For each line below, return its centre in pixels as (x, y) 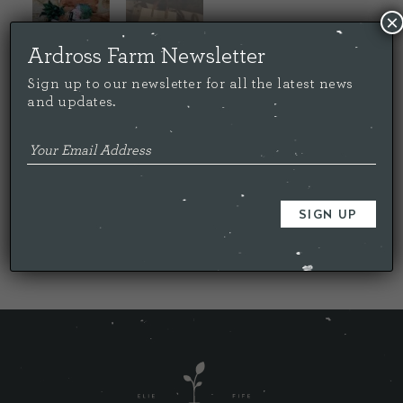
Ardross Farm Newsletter (147, 56)
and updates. (72, 102)
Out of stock (66, 187)
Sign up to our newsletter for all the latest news (190, 84)
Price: (54, 121)
